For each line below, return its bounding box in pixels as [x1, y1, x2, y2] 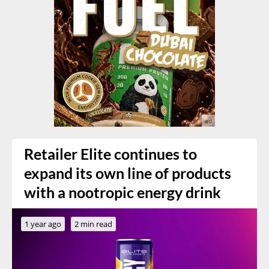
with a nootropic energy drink [24, 183, 221, 201]
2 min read [74, 218, 112, 229]
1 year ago [25, 218, 61, 229]
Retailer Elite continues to [24, 145, 197, 163]
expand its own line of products [24, 164, 231, 182]
